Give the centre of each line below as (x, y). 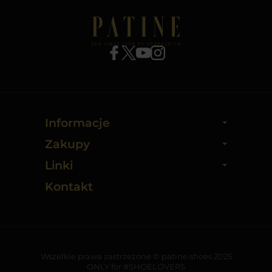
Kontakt (69, 186)
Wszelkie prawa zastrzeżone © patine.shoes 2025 (136, 256)
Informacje (77, 123)
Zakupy (67, 144)
